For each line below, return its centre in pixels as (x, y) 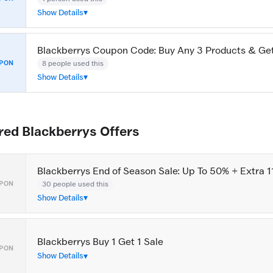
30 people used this (75, 184)
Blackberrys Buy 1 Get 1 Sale (100, 242)
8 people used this (73, 63)
